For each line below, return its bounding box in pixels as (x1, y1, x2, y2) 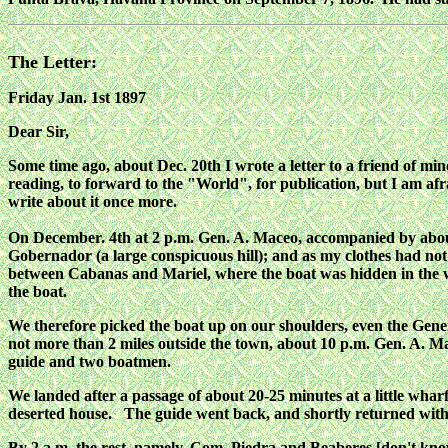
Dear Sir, (8, 123, 69, 141)
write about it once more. (8, 193, 177, 211)
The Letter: (8, 52, 97, 73)
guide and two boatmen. (8, 353, 171, 371)
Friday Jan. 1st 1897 (8, 89, 146, 107)
